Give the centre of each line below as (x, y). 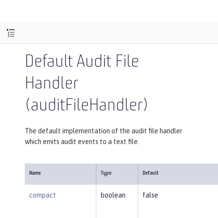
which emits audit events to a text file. (82, 141)
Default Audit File (82, 62)
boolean (113, 195)
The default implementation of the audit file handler (104, 131)
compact (42, 195)
